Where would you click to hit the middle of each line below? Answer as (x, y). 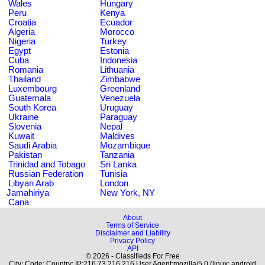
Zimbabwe (120, 79)
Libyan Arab (31, 183)
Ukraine (23, 117)
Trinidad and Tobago (47, 164)
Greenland (120, 88)
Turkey (113, 41)
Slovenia (25, 126)
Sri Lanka (118, 164)
